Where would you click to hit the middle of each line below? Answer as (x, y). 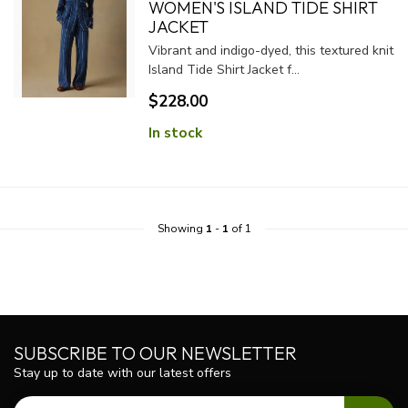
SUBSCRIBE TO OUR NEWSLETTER (155, 353)
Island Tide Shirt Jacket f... (224, 70)
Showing (181, 229)
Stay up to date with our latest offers (122, 373)
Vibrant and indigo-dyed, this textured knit (270, 51)
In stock (175, 133)
